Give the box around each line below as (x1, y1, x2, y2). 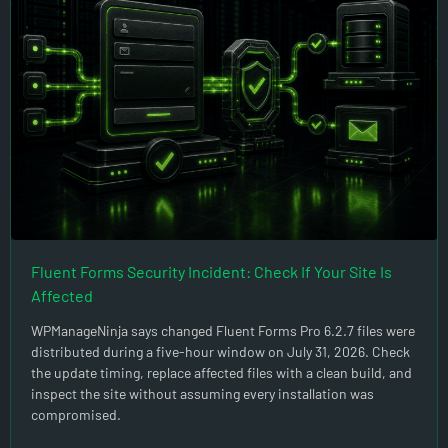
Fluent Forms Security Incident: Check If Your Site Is (31, 262, 392, 282)
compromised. (31, 406, 121, 424)
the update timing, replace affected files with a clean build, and (31, 364, 412, 382)
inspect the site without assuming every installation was (31, 385, 374, 403)
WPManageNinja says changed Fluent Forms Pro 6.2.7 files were (31, 322, 415, 340)
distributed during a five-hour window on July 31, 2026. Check (31, 343, 410, 361)
